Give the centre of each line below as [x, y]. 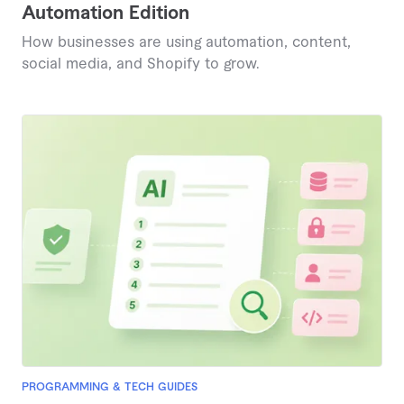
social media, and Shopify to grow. [141, 64]
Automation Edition [106, 13]
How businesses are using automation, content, [186, 42]
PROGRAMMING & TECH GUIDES [110, 387]
